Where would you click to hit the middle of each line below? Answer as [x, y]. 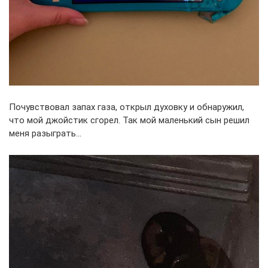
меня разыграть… [45, 134]
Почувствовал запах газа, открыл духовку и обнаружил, [127, 107]
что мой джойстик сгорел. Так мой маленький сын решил [129, 121]
